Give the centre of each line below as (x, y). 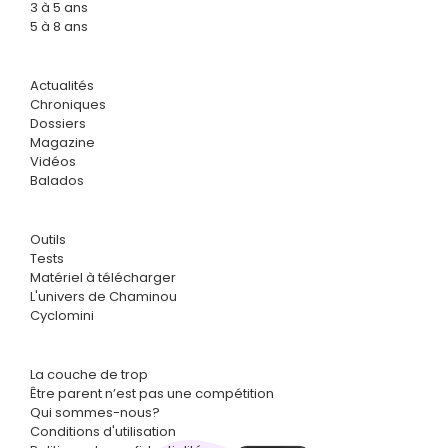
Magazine (62, 142)
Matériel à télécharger (103, 277)
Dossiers (58, 123)
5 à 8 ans (59, 26)
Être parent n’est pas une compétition (152, 393)
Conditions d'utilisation (103, 431)
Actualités (62, 85)
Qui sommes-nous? (95, 412)
